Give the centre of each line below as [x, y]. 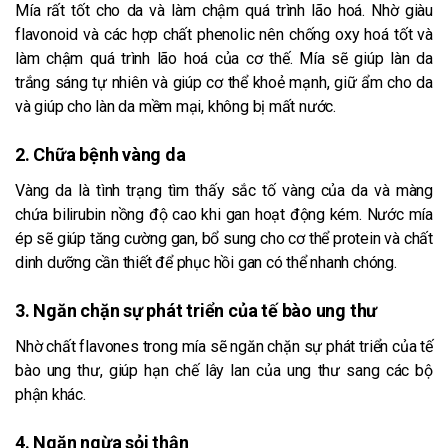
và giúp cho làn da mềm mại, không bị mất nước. [175, 106]
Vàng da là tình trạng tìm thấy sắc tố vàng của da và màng [224, 190]
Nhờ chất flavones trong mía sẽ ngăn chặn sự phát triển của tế [224, 346]
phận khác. [54, 394]
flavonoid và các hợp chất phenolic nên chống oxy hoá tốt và [224, 34]
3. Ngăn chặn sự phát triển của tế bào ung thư [196, 310]
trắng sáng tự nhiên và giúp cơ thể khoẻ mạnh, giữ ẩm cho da [224, 82]
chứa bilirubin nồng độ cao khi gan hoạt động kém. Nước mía [224, 214]
